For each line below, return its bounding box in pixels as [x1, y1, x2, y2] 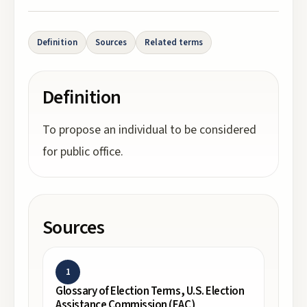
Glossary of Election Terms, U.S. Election [56, 283, 245, 299]
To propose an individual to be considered [42, 121, 256, 138]
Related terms [145, 36, 203, 49]
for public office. [42, 143, 123, 160]
